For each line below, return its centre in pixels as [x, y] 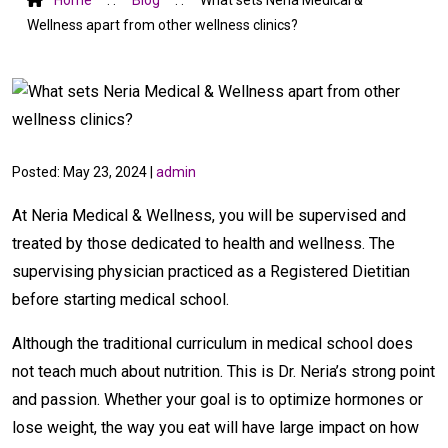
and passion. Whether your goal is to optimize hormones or [217, 399]
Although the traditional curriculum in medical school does [212, 343]
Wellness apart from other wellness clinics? [162, 24]
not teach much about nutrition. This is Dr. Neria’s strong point [223, 371]
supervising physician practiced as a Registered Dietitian [211, 271]
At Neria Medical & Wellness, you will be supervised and [209, 215]
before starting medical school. [120, 299]
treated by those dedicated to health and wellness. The [203, 243]
